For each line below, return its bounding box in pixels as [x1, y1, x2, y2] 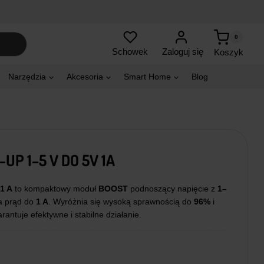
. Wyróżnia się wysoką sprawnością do [48, 197, 194, 207]
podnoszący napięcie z [127, 184, 217, 194]
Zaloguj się [162, 47, 203, 57]
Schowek [112, 47, 148, 57]
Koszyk [213, 47, 243, 57]
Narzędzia [8, 72, 46, 82]
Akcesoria [67, 72, 103, 82]
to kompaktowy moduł [12, 184, 98, 194]
